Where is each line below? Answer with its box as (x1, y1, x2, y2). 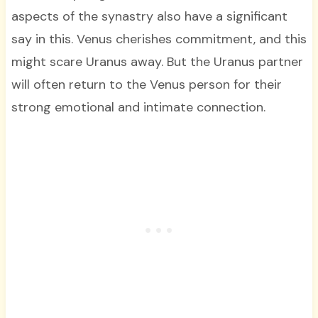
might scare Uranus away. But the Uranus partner (11, 53, 303, 70)
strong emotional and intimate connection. (11, 98, 269, 116)
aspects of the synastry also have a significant (11, 7, 287, 25)
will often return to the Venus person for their (11, 75, 282, 93)
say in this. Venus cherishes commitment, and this (11, 30, 307, 48)
